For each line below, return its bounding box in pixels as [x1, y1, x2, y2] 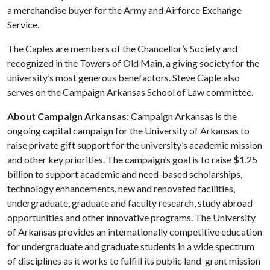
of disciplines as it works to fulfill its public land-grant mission [7, 255, 260, 266]
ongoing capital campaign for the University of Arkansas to [7, 125, 250, 136]
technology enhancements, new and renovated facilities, [7, 183, 235, 194]
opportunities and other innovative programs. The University [7, 212, 256, 223]
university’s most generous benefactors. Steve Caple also [7, 72, 240, 83]
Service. [7, 19, 39, 30]
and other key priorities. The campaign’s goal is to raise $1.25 [7, 154, 257, 165]
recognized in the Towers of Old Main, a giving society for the [7, 57, 259, 69]
